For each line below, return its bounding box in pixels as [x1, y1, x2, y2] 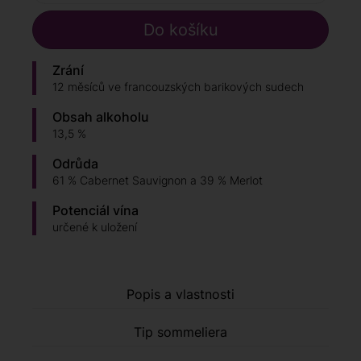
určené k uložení [52, 220, 137, 234]
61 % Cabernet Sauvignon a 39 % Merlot [52, 173, 263, 188]
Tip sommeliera [134, 324, 227, 341]
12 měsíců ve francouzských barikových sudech [52, 80, 304, 94]
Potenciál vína [52, 202, 139, 219]
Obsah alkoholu [52, 109, 149, 126]
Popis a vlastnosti [127, 286, 234, 303]
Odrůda [52, 156, 98, 172]
